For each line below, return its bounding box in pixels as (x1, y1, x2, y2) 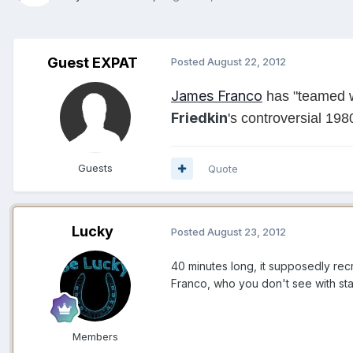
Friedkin (171, 109, 228, 126)
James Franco (171, 87, 262, 104)
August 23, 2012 (207, 225, 286, 239)
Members (72, 329, 118, 343)
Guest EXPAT (46, 54, 138, 71)
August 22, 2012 (207, 54, 286, 68)
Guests (78, 161, 113, 174)
